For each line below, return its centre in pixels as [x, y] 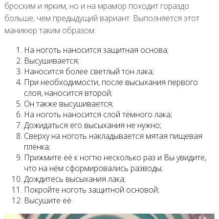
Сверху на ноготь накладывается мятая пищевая [113, 136]
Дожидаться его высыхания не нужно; [92, 125]
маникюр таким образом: [50, 30]
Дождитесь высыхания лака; [75, 179]
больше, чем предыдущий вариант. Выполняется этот [102, 18]
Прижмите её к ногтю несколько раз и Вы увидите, [115, 157]
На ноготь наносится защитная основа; [96, 50]
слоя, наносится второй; [68, 93]
